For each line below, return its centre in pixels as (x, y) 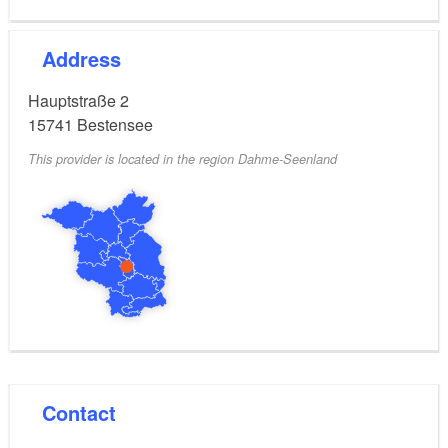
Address (88, 58)
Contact (86, 412)
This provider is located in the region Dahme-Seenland (182, 158)
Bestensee (115, 124)
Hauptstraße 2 (78, 100)
